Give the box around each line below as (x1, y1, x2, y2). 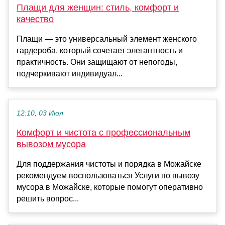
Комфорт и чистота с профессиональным (17, 128, 190, 138)
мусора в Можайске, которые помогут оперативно (17, 183, 203, 192)
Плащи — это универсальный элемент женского (17, 35, 197, 44)
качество (17, 14, 54, 25)
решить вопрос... (17, 194, 79, 203)
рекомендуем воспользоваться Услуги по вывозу (17, 171, 199, 180)
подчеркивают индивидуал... (17, 69, 123, 78)
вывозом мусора (17, 139, 86, 150)
